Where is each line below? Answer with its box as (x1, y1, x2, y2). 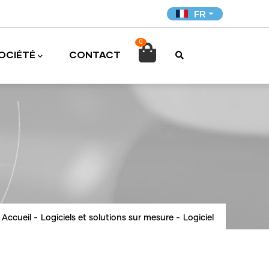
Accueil (2, 214, 31, 222)
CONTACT (69, 49, 121, 60)
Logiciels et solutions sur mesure (41, 214, 174, 222)
